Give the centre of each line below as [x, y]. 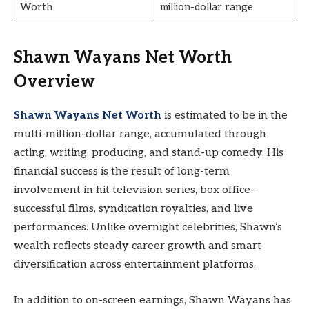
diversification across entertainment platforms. [135, 264]
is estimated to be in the [225, 115]
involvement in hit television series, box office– [135, 190]
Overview [54, 82]
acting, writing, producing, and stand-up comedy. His [149, 152]
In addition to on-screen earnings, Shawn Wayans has [152, 300]
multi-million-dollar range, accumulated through [140, 134]
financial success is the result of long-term [122, 171]
